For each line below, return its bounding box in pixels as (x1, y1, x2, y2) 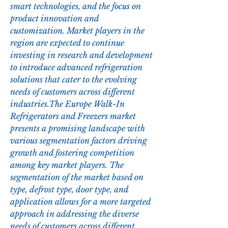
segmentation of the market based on (10, 172, 144, 183)
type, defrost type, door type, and (10, 184, 128, 195)
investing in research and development (10, 50, 153, 61)
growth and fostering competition (10, 148, 134, 158)
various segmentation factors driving (10, 135, 147, 146)
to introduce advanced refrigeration (10, 62, 142, 73)
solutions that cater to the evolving (10, 74, 137, 85)
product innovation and (10, 13, 99, 24)
